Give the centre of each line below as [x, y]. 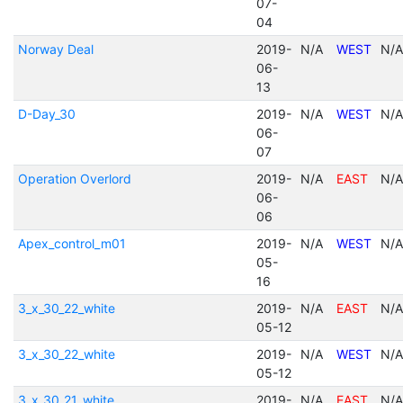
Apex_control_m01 [72, 243]
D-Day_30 [46, 114]
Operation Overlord [74, 179]
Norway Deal [55, 49]
